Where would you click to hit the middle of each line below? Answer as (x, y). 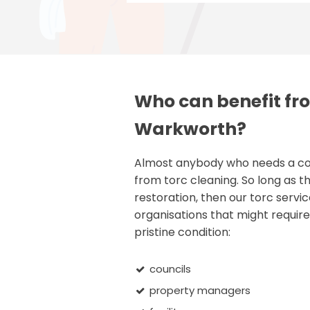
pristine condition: (182, 232)
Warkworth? (190, 129)
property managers (200, 290)
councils (171, 269)
